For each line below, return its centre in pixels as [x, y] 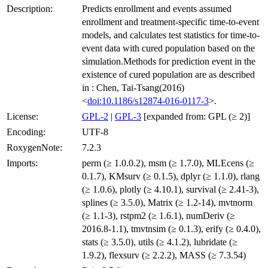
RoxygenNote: [34, 147]
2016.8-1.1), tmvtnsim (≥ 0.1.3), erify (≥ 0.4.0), [171, 229]
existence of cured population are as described [168, 74]
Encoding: [26, 132]
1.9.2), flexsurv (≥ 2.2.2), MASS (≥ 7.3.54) [164, 255]
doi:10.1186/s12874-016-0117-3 [148, 100]
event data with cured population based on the [168, 48]
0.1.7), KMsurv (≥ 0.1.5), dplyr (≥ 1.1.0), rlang [171, 176]
